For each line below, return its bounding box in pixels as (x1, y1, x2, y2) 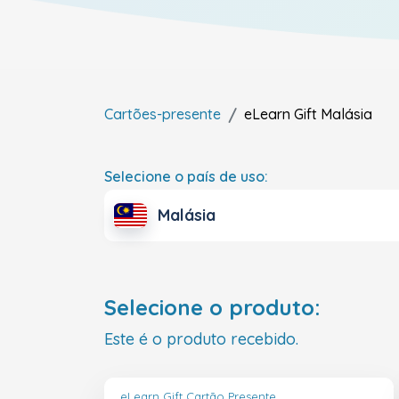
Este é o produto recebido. (104, 329, 298, 350)
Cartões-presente (104, 105, 221, 123)
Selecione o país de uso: (104, 167, 268, 185)
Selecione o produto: (104, 294, 321, 322)
